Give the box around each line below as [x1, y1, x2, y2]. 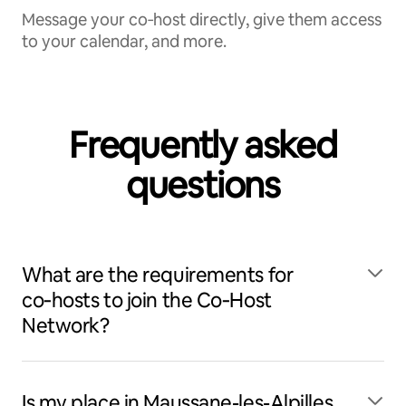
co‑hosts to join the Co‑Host [22, 287, 272, 314]
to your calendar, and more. [22, 31, 227, 52]
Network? [22, 313, 110, 339]
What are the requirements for [22, 262, 294, 288]
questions [125, 161, 281, 208]
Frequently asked [69, 121, 337, 169]
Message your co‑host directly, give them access [22, 9, 382, 30]
